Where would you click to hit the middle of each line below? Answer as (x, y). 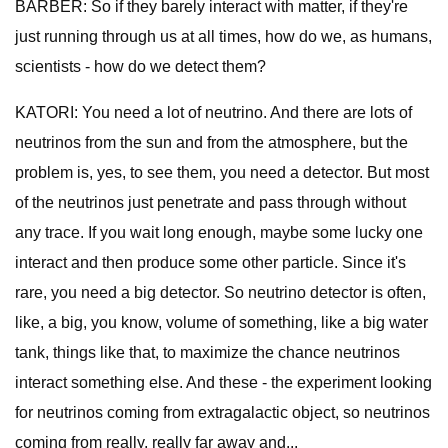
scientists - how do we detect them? (140, 66)
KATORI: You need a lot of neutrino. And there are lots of (213, 112)
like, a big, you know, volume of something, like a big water (221, 322)
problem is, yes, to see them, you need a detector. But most (222, 172)
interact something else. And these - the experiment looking (223, 382)
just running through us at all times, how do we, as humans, (223, 36)
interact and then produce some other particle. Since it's (210, 262)
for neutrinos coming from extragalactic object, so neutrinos (222, 412)
